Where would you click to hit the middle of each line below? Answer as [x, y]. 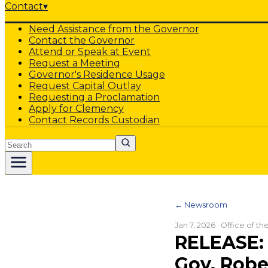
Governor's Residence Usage [97, 74]
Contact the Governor [82, 40]
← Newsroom [201, 205]
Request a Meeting [74, 63]
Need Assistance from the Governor [114, 29]
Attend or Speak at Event [90, 52]
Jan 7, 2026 [195, 225]
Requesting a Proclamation [94, 97]
